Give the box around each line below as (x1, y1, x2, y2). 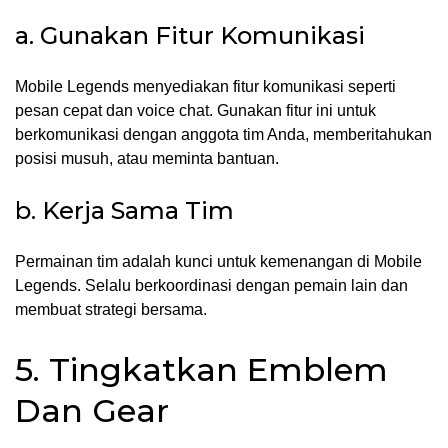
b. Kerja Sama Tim (15, 196, 234, 226)
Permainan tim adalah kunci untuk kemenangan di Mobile (15, 253, 422, 271)
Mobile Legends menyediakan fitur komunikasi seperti (15, 78, 396, 96)
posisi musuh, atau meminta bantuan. (15, 150, 279, 168)
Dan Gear (15, 390, 169, 430)
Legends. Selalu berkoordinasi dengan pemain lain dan (15, 277, 408, 295)
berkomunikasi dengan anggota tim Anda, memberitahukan (15, 126, 432, 144)
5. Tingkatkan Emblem (15, 349, 388, 389)
